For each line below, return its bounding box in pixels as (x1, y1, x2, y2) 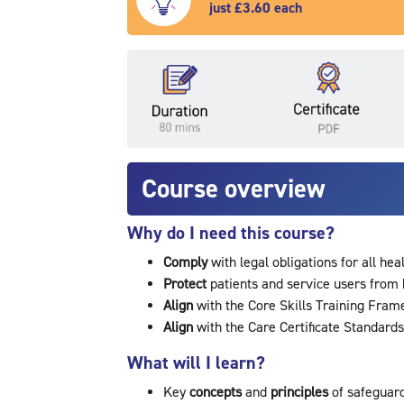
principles (270, 383, 332, 402)
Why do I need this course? (126, 222, 335, 245)
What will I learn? (126, 352, 265, 375)
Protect (162, 275, 210, 294)
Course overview (141, 172, 326, 206)
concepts (188, 383, 245, 402)
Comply (162, 253, 211, 272)
